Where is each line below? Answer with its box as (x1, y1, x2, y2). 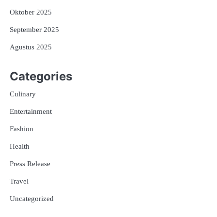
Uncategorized (10, 195, 54, 203)
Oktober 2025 (10, 8, 52, 16)
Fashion (10, 125, 33, 133)
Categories (10, 69, 72, 84)
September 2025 (10, 25, 59, 33)
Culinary (10, 90, 36, 98)
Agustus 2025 (10, 43, 52, 51)
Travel (10, 177, 29, 186)
